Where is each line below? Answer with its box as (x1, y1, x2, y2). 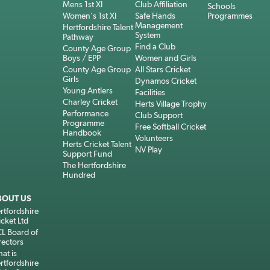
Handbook (63, 128, 101, 137)
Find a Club (135, 42, 175, 51)
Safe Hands (135, 11, 175, 20)
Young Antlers (63, 86, 113, 95)
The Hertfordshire (63, 160, 126, 170)
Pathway (63, 32, 93, 42)
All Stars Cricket (135, 64, 190, 74)
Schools (207, 1, 236, 11)
